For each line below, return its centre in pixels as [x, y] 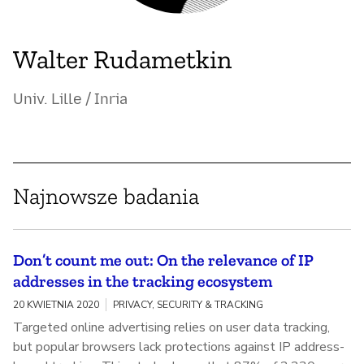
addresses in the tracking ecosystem [143, 282]
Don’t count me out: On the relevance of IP [163, 260]
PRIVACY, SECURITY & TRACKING [188, 305]
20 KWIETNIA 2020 [56, 305]
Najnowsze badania [106, 197]
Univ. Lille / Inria [70, 100]
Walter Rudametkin [122, 60]
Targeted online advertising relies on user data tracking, [171, 328]
